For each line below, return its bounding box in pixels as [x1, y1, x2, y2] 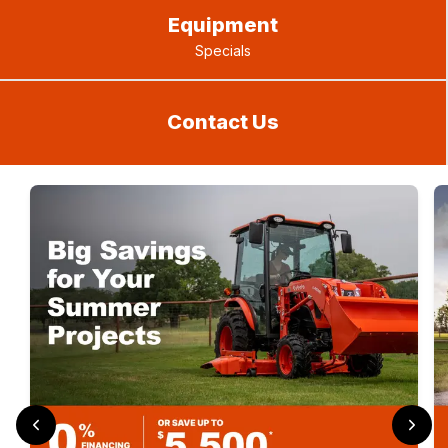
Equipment [168, 13, 278, 37]
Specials [195, 42, 251, 59]
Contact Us [167, 110, 279, 134]
